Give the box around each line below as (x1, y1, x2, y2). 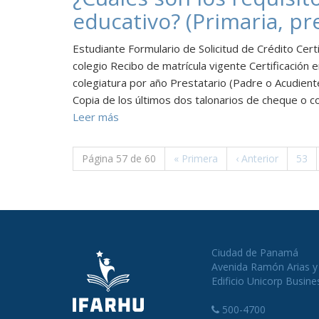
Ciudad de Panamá (211, 246, 298, 260)
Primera (179, 152, 218, 166)
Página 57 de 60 (82, 152, 156, 166)
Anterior (239, 152, 278, 166)
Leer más (73, 110, 119, 125)
